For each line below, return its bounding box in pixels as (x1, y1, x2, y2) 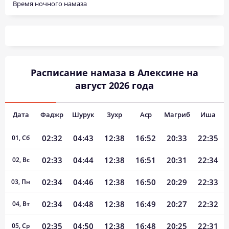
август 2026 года (75, 79, 154, 91)
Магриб (164, 110, 190, 119)
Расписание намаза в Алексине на (31, 66, 198, 79)
